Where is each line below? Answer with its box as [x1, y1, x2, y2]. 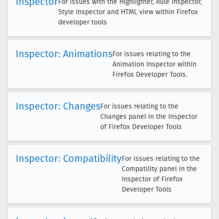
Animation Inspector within [112, 60, 197, 68]
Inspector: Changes [16, 100, 100, 112]
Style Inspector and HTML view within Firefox [58, 8, 198, 16]
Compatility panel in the [122, 165, 197, 173]
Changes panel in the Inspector [100, 112, 197, 121]
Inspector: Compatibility [16, 153, 122, 164]
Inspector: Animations [16, 48, 112, 60]
